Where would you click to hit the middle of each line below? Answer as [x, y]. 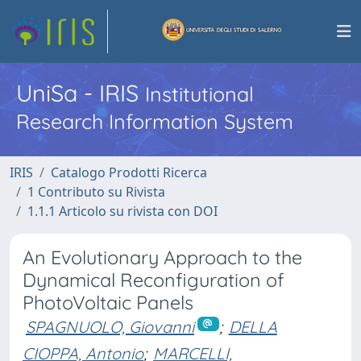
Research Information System [155, 121]
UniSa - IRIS [81, 93]
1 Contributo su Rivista [96, 192]
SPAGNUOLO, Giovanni [110, 327]
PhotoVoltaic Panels [108, 303]
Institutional [199, 94]
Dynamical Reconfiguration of [154, 280]
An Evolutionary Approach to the [162, 257]
